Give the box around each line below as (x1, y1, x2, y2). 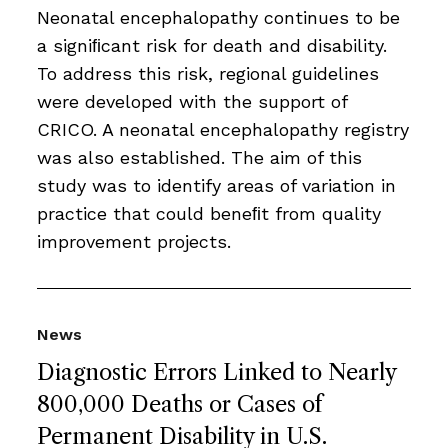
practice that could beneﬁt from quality (37, 202, 381, 224)
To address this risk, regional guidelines (37, 62, 379, 84)
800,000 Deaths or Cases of (37, 390, 322, 418)
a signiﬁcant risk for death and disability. (37, 34, 387, 56)
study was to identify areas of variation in (37, 174, 396, 196)
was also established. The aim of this (37, 146, 362, 168)
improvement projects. (37, 230, 231, 252)
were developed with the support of (37, 90, 347, 112)
